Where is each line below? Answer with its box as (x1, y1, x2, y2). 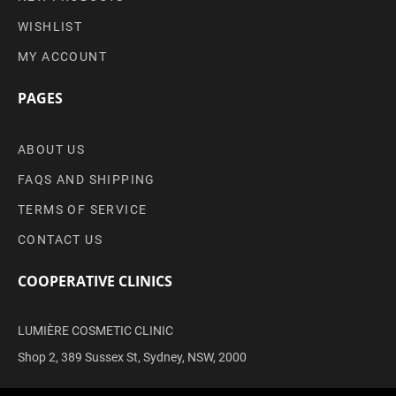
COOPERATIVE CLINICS (18, 271, 172, 292)
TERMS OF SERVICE (18, 202, 148, 217)
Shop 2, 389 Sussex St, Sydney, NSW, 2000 (18, 350, 247, 365)
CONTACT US (18, 232, 103, 247)
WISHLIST (18, 19, 83, 34)
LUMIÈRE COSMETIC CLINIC (18, 324, 173, 339)
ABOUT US (18, 142, 86, 157)
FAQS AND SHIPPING (18, 172, 156, 187)
